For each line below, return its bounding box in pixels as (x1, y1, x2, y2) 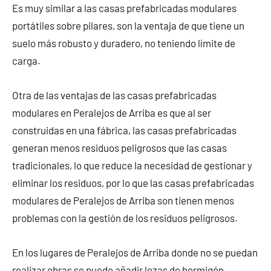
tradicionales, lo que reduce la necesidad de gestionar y (12, 158, 252, 171)
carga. (12, 54, 41, 67)
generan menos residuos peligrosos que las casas (12, 141, 227, 154)
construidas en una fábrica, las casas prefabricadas (12, 123, 237, 136)
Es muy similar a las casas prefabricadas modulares (12, 1, 237, 14)
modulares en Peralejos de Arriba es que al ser (12, 106, 211, 119)
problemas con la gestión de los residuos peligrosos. (12, 211, 238, 224)
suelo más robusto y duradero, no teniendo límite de (12, 36, 235, 49)
